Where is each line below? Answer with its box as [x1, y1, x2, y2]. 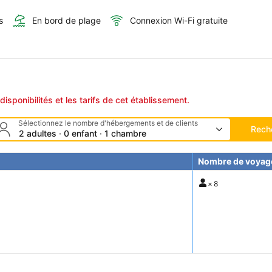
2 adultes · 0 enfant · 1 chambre [18, 128, 146, 139]
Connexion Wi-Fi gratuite [130, 15, 228, 26]
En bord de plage [32, 15, 101, 26]
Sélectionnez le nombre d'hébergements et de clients [18, 118, 198, 128]
